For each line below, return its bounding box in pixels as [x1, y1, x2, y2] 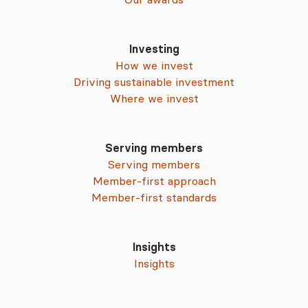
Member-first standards [91, 190, 217, 204]
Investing [129, 42, 179, 56]
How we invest [115, 58, 193, 72]
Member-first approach [92, 174, 216, 188]
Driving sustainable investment [74, 75, 234, 89]
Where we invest [109, 91, 199, 105]
